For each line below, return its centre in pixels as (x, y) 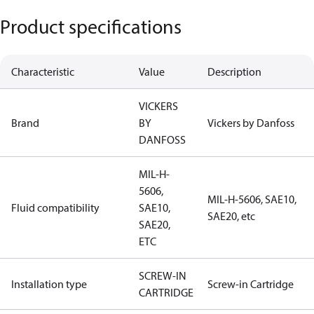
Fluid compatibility (55, 207)
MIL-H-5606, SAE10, (252, 199)
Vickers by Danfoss (251, 123)
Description (234, 71)
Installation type (49, 284)
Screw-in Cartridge (251, 284)
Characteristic (43, 71)
